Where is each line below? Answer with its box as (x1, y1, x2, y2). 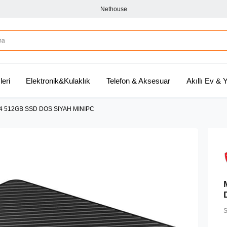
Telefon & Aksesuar (106, 77, 170, 85)
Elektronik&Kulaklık (26, 77, 91, 85)
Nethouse (100, 5, 127, 13)
